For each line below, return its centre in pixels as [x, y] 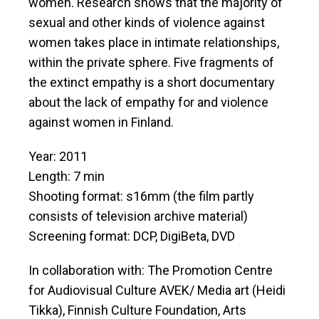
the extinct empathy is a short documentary [152, 83]
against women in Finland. [101, 122]
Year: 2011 [58, 157]
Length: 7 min [67, 177]
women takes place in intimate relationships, [154, 43]
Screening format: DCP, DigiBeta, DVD [132, 236]
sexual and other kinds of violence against [147, 23]
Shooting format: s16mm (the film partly [141, 197]
